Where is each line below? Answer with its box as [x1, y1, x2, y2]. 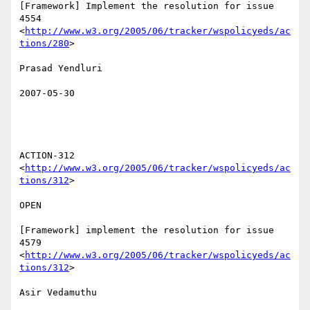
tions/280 [19, 38, 69, 49]
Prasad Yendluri [19, 63, 108, 74]
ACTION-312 [19, 150, 75, 161]
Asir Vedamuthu [19, 287, 102, 298]
